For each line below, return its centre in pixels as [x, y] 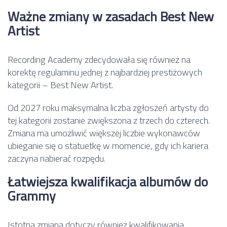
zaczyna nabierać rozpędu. [56, 158]
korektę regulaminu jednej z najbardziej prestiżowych [105, 72]
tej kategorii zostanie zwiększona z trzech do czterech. [109, 120]
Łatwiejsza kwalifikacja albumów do [108, 181]
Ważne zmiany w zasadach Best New [111, 16]
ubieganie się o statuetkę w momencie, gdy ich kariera [108, 145]
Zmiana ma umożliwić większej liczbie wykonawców [104, 133]
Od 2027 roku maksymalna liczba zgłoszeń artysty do [108, 107]
